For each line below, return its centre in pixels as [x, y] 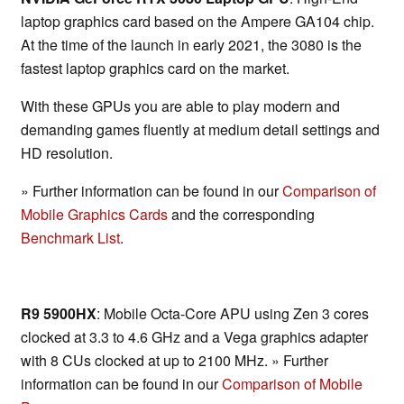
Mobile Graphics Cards [94, 215]
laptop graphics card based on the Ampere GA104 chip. [197, 22]
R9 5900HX [59, 314]
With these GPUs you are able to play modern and [180, 106]
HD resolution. [67, 153]
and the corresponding [241, 215]
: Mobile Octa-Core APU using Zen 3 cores [233, 314]
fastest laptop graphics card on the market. [155, 69]
